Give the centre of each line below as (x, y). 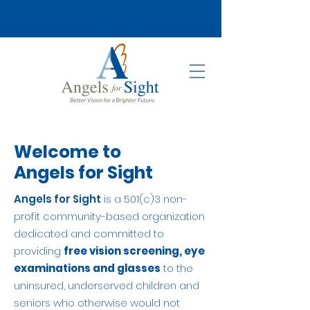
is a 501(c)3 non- (144, 199)
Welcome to (67, 152)
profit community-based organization (109, 216)
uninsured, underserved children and (107, 285)
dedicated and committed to (89, 234)
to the (177, 268)
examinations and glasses (87, 268)
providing (39, 251)
